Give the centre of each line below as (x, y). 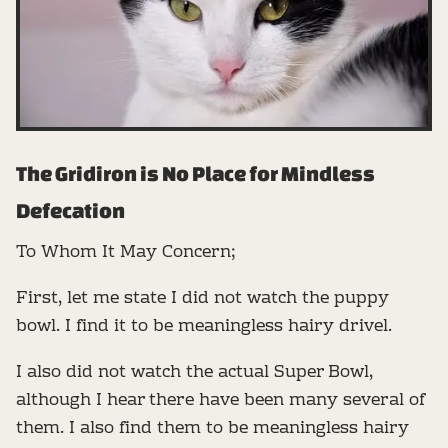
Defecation (70, 211)
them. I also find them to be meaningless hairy (212, 429)
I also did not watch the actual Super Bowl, (194, 373)
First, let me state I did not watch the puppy (202, 299)
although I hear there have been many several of (220, 401)
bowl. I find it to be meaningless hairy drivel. (204, 327)
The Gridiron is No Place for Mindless (195, 174)
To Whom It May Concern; (126, 253)
